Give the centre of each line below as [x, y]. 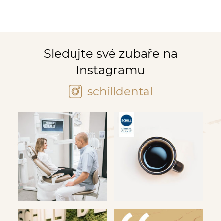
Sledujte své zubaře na [110, 53]
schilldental [118, 91]
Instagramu [110, 70]
